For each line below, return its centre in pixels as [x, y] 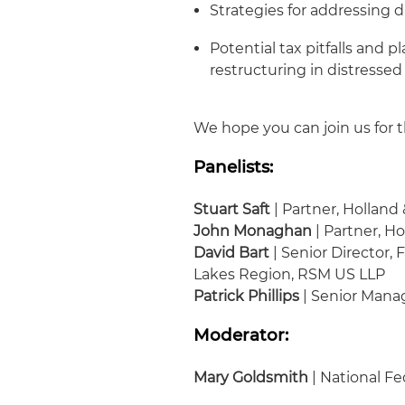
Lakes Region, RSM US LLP [290, 275]
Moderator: [241, 335]
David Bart [232, 253]
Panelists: [234, 167]
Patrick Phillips [247, 297]
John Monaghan [253, 231]
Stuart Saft [232, 210]
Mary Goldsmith [251, 378]
